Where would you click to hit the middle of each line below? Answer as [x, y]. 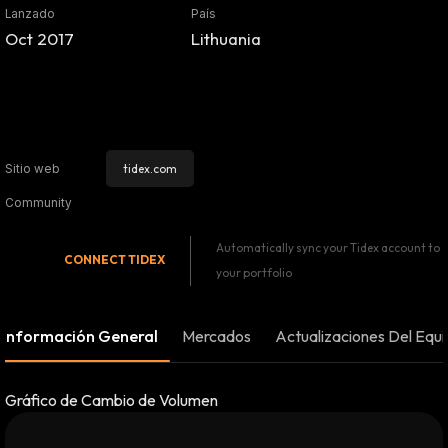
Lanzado [30, 14]
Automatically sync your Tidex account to [328, 247]
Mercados [216, 336]
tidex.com [149, 169]
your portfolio [254, 272]
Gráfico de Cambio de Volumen [111, 400]
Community [38, 202]
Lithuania [226, 39]
